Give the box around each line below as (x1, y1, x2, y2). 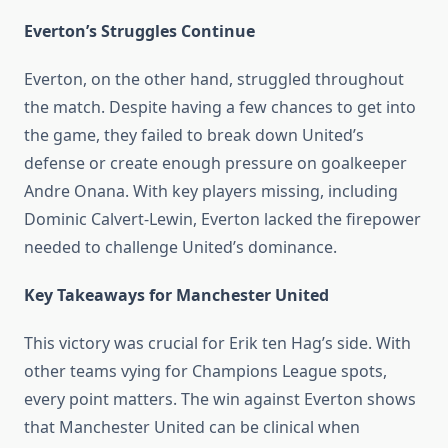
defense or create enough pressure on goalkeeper (24, 152, 407, 175)
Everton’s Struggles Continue (24, 20, 255, 43)
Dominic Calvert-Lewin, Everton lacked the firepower (24, 208, 421, 231)
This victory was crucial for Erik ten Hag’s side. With (24, 332, 411, 355)
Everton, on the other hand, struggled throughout (24, 68, 404, 91)
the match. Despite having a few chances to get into (24, 96, 416, 119)
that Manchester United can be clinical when (24, 416, 360, 439)
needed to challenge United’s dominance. (24, 236, 337, 259)
